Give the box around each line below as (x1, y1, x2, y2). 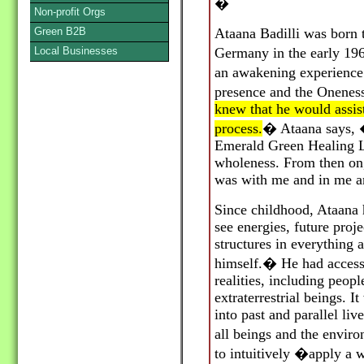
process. (214, 120, 262, 137)
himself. (214, 255, 262, 272)
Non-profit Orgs (34, 6, 106, 18)
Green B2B (34, 25, 86, 37)
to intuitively (214, 345, 294, 362)
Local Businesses (34, 45, 118, 57)
